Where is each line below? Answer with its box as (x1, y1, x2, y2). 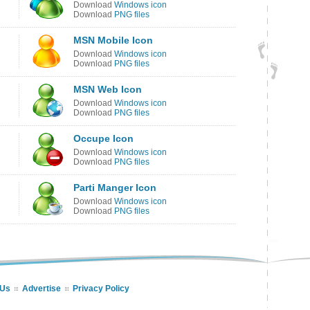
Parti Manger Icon (73, 182, 156, 193)
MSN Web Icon (73, 84, 142, 95)
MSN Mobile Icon (73, 35, 153, 46)
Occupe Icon (73, 133, 134, 144)
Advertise (22, 284, 61, 293)
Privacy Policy (73, 284, 129, 293)
